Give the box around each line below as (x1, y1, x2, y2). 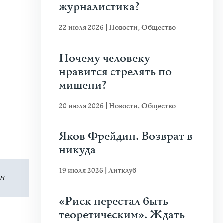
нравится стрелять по (59, 65, 172, 79)
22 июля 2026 (59, 23, 105, 32)
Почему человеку (59, 51, 150, 66)
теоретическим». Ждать (59, 208, 185, 222)
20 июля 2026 (59, 101, 105, 111)
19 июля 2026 (59, 166, 105, 175)
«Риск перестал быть (59, 194, 168, 209)
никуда (59, 143, 96, 157)
